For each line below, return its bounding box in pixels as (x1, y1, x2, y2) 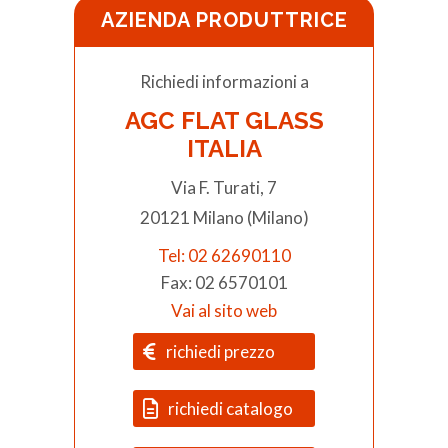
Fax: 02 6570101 (160, 272, 288, 294)
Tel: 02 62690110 (157, 245, 291, 267)
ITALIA (186, 134, 262, 164)
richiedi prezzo (166, 341, 275, 363)
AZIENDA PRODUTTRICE (100, 8, 348, 33)
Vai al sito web (171, 300, 277, 322)
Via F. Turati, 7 (171, 177, 277, 199)
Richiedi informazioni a (139, 71, 309, 93)
